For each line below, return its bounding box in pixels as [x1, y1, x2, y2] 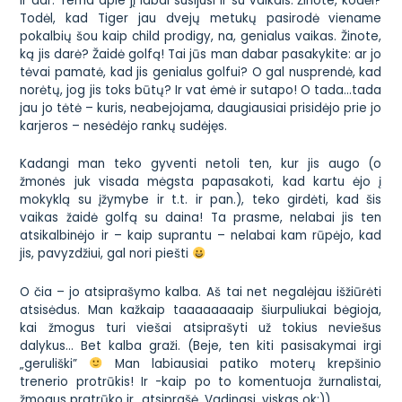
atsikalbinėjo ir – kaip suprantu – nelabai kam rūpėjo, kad [20, 227, 382, 245]
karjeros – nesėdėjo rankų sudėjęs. [20, 118, 228, 135]
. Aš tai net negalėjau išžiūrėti [198, 283, 382, 301]
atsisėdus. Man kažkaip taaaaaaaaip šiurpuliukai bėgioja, [20, 301, 382, 319]
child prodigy [132, 28, 212, 46]
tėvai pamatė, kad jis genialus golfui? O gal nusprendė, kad [20, 64, 382, 82]
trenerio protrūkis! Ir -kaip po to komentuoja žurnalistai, [20, 372, 382, 390]
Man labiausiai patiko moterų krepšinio [102, 354, 381, 372]
